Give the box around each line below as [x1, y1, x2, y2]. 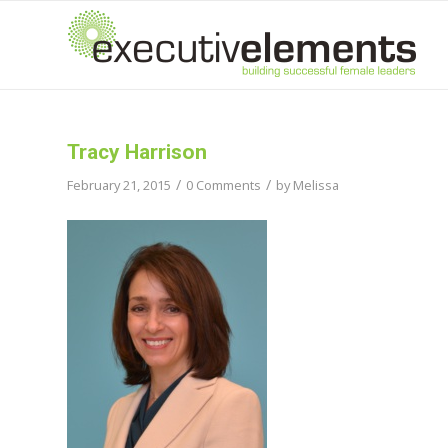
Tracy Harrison [67, 140, 207, 164]
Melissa [293, 176, 339, 194]
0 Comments [186, 176, 261, 194]
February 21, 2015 [67, 176, 171, 194]
